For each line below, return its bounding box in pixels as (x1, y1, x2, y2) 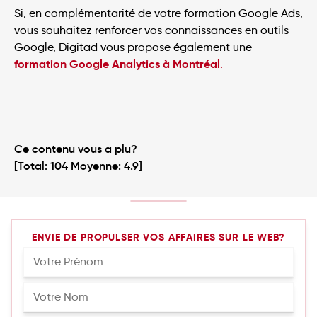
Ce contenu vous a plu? (14, 141, 137, 156)
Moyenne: (68, 158, 124, 173)
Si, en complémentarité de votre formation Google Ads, (14, 6, 303, 21)
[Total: (14, 158, 50, 173)
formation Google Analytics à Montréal (14, 57, 220, 72)
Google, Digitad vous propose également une (14, 40, 252, 54)
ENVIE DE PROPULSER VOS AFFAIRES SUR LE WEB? (32, 230, 285, 243)
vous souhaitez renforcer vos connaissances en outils (14, 23, 289, 38)
